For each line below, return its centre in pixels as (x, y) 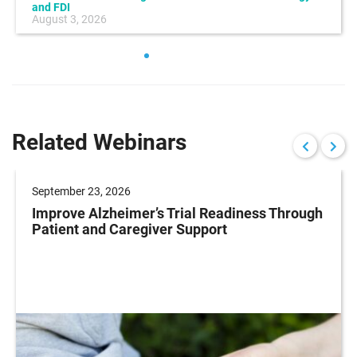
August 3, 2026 (69, 19)
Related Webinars (99, 142)
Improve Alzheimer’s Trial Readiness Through (177, 213)
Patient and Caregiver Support (129, 229)
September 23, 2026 (81, 191)
